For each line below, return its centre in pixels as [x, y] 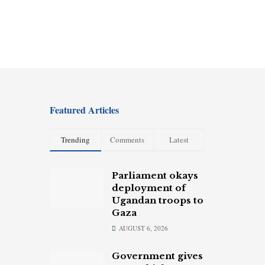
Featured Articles [84, 109]
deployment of [148, 188]
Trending [76, 139]
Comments [127, 139]
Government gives [157, 256]
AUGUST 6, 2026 [142, 228]
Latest [179, 139]
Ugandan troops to [157, 200]
